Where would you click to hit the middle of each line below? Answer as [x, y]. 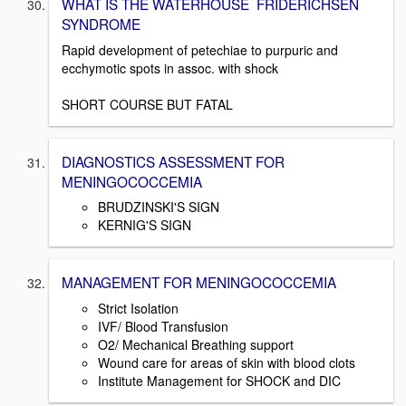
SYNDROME [101, 23]
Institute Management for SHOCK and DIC [219, 381]
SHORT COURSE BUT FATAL [147, 104]
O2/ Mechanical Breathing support [196, 344]
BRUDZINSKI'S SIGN [159, 207]
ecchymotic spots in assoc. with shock [170, 68]
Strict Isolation [138, 308]
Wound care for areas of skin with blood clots [227, 362]
